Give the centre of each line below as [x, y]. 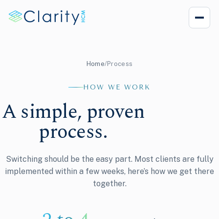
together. [109, 183]
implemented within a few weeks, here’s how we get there [109, 171]
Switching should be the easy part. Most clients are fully [109, 159]
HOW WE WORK [117, 87]
